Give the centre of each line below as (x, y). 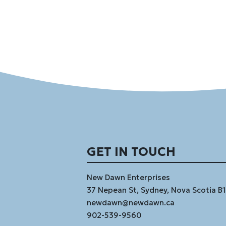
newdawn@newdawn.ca (131, 203)
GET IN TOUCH (131, 152)
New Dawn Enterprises (128, 178)
